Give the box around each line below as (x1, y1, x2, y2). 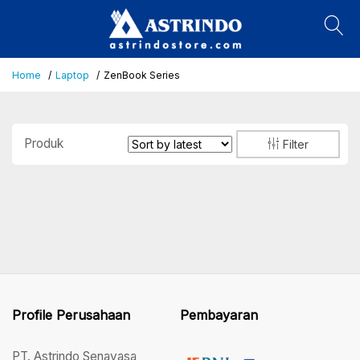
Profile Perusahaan (12, 306, 130, 323)
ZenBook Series (104, 68, 180, 81)
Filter (279, 137, 309, 151)
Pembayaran (180, 306, 258, 323)
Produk (24, 136, 63, 152)
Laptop (55, 68, 89, 81)
